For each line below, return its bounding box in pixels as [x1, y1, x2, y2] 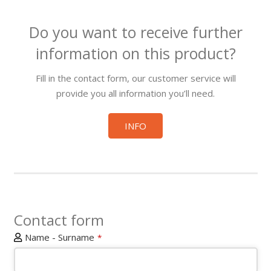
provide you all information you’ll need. [56, 87, 215, 100]
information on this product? [35, 42, 236, 64]
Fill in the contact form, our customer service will [35, 72, 236, 85]
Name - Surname [24, 231, 94, 244]
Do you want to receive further [28, 21, 243, 42]
